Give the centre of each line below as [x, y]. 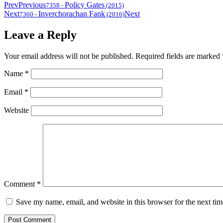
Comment [20, 184]
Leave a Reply [40, 35]
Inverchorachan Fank [72, 14]
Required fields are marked [179, 56]
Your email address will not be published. [69, 56]
